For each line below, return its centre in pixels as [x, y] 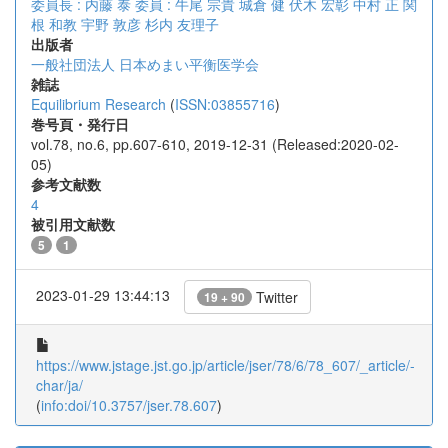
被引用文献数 [73, 224]
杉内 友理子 [182, 24]
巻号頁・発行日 [80, 124]
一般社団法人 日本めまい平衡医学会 [145, 64]
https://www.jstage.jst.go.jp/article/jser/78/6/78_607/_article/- [225, 365]
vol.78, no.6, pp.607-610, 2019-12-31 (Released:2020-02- [215, 144]
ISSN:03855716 [225, 104]
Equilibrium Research [98, 104]
